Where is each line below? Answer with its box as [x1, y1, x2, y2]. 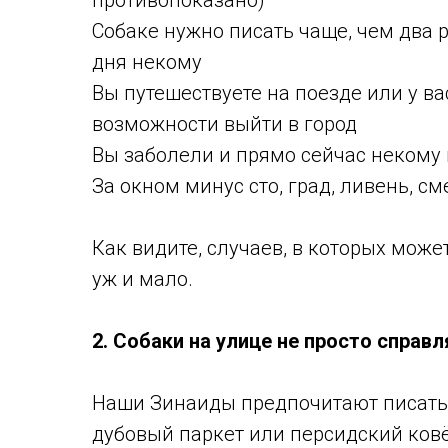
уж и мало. [92, 267, 193, 291]
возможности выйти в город [92, 112, 357, 136]
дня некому [92, 50, 207, 74]
